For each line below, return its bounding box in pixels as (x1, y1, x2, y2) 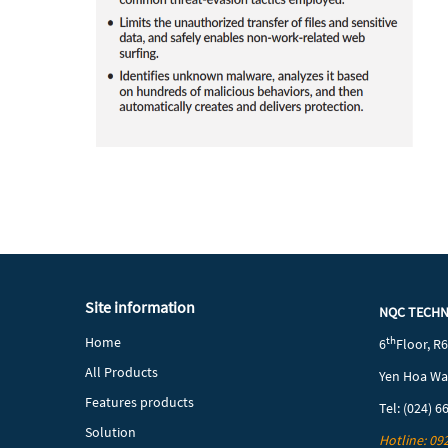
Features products (85, 393, 195, 412)
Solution (85, 423, 137, 442)
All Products (85, 363, 159, 382)
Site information (85, 297, 196, 318)
